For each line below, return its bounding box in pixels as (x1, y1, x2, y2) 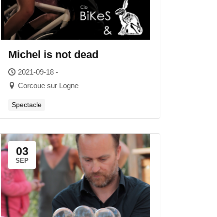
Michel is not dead (8, 48, 98, 61)
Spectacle (12, 101, 42, 108)
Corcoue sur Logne (18, 81, 78, 90)
